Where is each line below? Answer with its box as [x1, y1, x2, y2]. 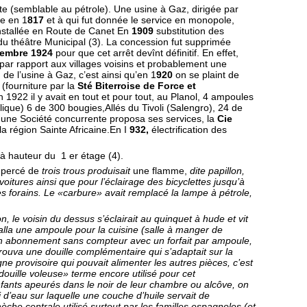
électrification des [151, 124, 227, 135]
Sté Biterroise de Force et [77, 80, 196, 91]
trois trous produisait [42, 165, 133, 176]
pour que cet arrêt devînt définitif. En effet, [56, 47, 238, 58]
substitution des [156, 25, 224, 36]
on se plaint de [175, 69, 239, 80]
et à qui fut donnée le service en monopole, [47, 14, 234, 25]
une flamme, [133, 165, 190, 176]
